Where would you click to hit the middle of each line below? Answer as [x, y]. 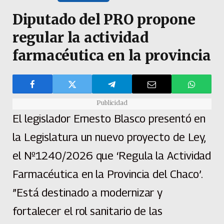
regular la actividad [80, 38]
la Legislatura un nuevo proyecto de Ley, [109, 137]
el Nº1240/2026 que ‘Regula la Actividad [112, 156]
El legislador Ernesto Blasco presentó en [109, 119]
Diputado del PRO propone [104, 20]
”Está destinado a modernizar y [88, 193]
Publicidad [112, 103]
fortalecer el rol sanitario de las [87, 211]
